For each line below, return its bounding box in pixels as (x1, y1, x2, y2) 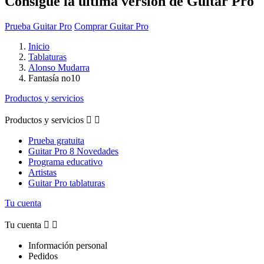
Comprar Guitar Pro (74, 21, 148, 31)
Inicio (28, 41, 49, 51)
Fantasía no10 (28, 72, 80, 83)
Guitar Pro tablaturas (28, 177, 105, 188)
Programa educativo (28, 156, 103, 167)
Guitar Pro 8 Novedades (28, 146, 118, 156)
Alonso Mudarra (28, 62, 90, 72)
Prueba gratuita (28, 135, 84, 146)
